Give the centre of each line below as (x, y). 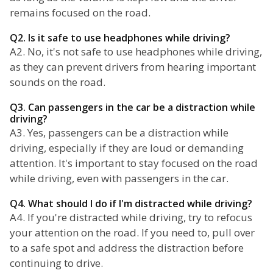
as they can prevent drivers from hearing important (133, 67)
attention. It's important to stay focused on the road (134, 163)
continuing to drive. (56, 263)
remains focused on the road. (80, 13)
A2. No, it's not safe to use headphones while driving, (136, 52)
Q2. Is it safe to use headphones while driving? (120, 38)
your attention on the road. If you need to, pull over (132, 233)
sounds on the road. (58, 82)
